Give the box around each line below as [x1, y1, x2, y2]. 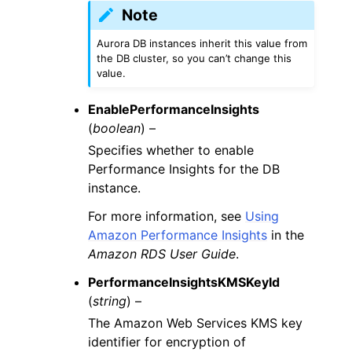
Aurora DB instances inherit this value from [97, 36, 308, 49]
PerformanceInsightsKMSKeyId [88, 273, 280, 290]
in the [267, 226, 304, 243]
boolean [93, 119, 141, 136]
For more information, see [88, 207, 245, 224]
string [93, 292, 126, 309]
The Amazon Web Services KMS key [88, 314, 302, 331]
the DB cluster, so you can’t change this [97, 51, 292, 64]
